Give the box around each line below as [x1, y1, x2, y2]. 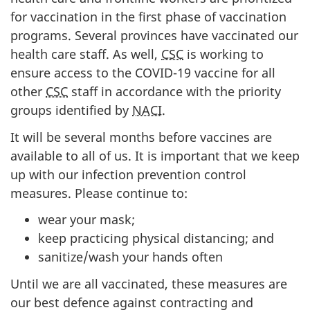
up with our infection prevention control [10, 165, 246, 183]
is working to [183, 46, 264, 62]
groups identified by [10, 102, 132, 118]
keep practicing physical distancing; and [38, 230, 274, 246]
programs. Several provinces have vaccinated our [10, 27, 298, 44]
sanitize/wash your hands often [38, 248, 223, 265]
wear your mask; [38, 211, 135, 228]
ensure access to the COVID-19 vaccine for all [10, 64, 275, 81]
